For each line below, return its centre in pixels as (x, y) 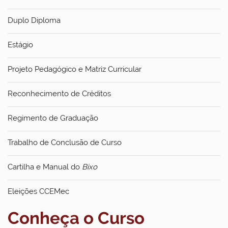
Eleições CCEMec (38, 191)
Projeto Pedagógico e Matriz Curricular (75, 69)
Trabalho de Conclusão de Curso (65, 142)
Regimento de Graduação (53, 118)
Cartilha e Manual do (45, 167)
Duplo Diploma (34, 20)
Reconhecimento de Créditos (59, 94)
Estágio (20, 45)
